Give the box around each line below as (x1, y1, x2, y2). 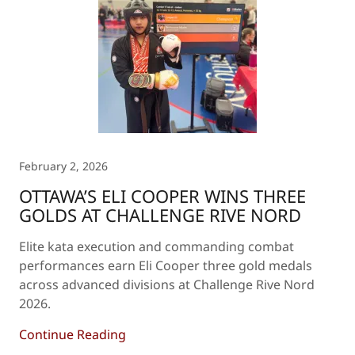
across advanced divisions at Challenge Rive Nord (19, 276, 315, 293)
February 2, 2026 (19, 158, 108, 174)
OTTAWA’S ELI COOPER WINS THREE (19, 184, 306, 208)
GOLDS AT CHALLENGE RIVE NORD (19, 203, 301, 227)
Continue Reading (19, 326, 126, 343)
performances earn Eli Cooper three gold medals (19, 257, 312, 274)
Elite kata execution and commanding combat (19, 238, 294, 255)
